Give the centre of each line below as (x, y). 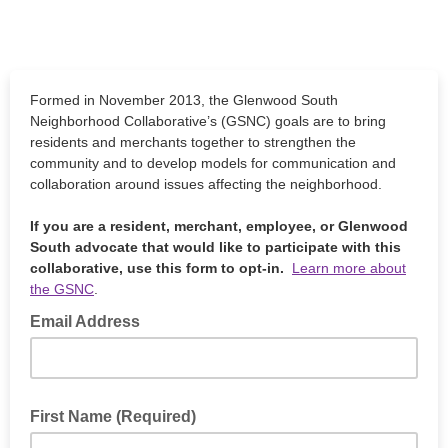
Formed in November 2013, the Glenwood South (184, 100)
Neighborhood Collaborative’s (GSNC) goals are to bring (208, 121)
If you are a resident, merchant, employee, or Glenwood (219, 226)
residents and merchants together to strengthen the (193, 142)
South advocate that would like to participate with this (215, 247)
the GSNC (62, 289)
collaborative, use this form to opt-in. (161, 268)
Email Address (87, 321)
